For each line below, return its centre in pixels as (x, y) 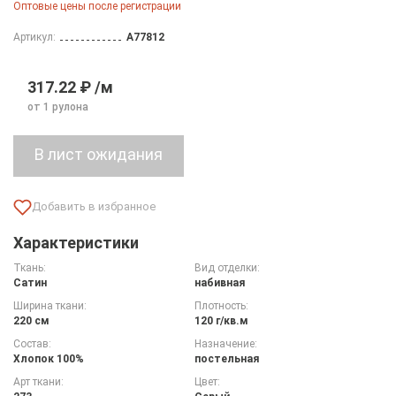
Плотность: (221, 305)
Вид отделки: (227, 267)
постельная (226, 358)
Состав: (32, 343)
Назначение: (225, 343)
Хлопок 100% (49, 358)
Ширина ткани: (50, 305)
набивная (219, 282)
